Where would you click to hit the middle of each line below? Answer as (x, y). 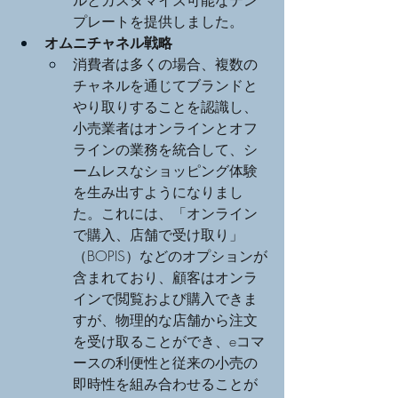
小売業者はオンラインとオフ (165, 127)
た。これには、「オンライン (165, 213)
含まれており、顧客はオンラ (165, 277)
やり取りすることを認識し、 (165, 106)
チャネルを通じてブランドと (165, 85)
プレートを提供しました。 (158, 21)
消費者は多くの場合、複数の (165, 64)
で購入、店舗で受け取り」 (158, 234)
